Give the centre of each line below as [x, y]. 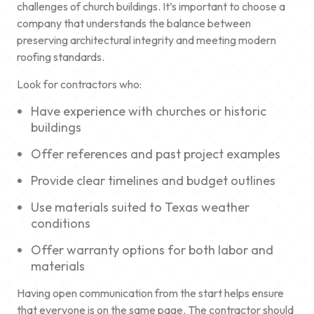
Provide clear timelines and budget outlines [153, 180]
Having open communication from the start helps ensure [150, 293]
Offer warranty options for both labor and [152, 250]
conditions [61, 223]
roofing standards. [61, 56]
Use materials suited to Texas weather [140, 207]
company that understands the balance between [134, 23]
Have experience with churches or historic [149, 111]
